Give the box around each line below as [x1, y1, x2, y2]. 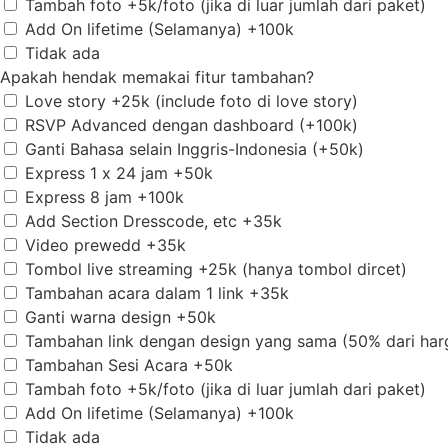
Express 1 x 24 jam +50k [25, 163, 213, 184]
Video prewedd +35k [25, 235, 186, 256]
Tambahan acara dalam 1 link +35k [25, 283, 289, 304]
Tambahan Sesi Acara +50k [25, 355, 233, 376]
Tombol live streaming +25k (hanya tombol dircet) [25, 259, 407, 280]
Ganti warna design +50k [25, 307, 216, 328]
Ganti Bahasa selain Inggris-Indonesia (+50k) [25, 139, 364, 160]
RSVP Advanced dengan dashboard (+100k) [25, 115, 358, 136]
